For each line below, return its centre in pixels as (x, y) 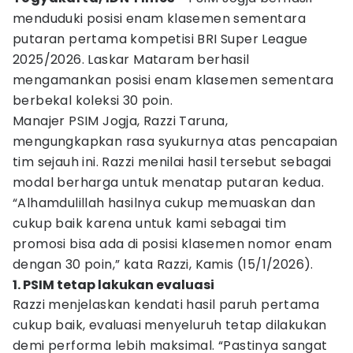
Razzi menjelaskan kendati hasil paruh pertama (166, 305)
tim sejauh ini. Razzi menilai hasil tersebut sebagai (172, 162)
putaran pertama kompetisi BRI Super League (160, 39)
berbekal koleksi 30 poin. (93, 100)
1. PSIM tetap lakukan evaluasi (113, 285)
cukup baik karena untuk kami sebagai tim (149, 223)
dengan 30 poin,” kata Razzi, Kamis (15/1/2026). (163, 264)
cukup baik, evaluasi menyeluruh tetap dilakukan (170, 325)
